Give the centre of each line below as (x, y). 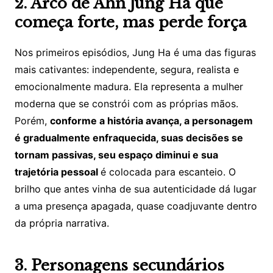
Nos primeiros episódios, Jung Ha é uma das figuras (135, 53)
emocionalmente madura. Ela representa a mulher (129, 87)
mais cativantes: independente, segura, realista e (126, 70)
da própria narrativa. (63, 223)
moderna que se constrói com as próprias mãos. (126, 104)
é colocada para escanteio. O (168, 172)
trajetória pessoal (57, 172)
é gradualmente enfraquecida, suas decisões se (129, 138)
